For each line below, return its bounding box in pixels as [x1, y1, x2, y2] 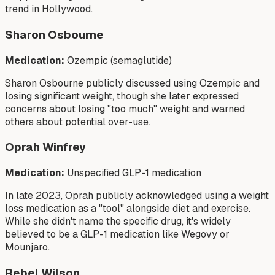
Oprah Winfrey [5, 139, 86, 155]
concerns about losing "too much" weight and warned [5, 102, 245, 115]
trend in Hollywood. [5, 2, 93, 16]
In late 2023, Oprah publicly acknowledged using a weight [5, 189, 269, 203]
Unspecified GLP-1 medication [64, 166, 201, 180]
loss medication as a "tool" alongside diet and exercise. [5, 202, 250, 215]
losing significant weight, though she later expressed [5, 89, 239, 103]
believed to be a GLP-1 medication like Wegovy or [5, 228, 230, 241]
